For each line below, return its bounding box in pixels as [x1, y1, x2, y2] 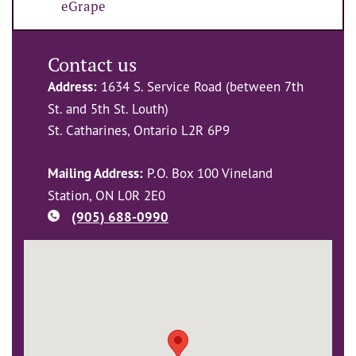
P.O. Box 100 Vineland [143, 164, 273, 182]
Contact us [48, 52, 137, 78]
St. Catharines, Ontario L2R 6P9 [48, 122, 230, 139]
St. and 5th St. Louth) [48, 100, 168, 118]
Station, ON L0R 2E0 [48, 187, 165, 204]
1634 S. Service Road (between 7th [97, 78, 304, 95]
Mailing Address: [48, 164, 143, 183]
